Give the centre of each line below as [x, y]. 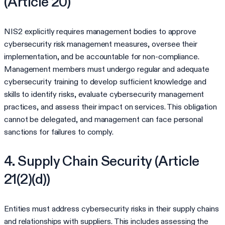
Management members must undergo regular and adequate [107, 69]
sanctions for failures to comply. [59, 132]
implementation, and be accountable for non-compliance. [102, 56]
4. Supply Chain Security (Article [102, 161]
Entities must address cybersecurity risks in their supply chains [111, 208]
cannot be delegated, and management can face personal [103, 119]
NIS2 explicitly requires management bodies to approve [100, 31]
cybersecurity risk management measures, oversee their [101, 44]
